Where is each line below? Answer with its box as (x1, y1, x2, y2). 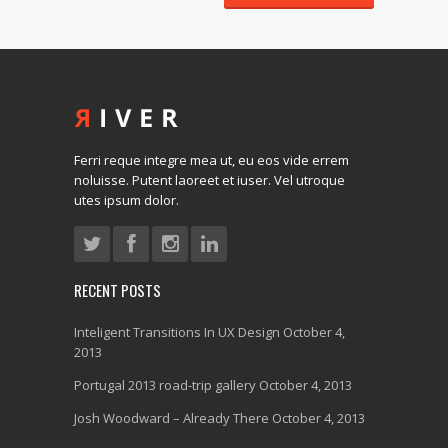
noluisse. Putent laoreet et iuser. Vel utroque (74, 171, 345, 190)
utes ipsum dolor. (74, 191, 179, 210)
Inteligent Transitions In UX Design (74, 323, 280, 342)
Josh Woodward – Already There (74, 409, 269, 428)
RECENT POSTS (74, 279, 161, 302)
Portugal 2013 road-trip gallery (74, 376, 256, 395)
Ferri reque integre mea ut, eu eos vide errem (74, 151, 349, 170)
